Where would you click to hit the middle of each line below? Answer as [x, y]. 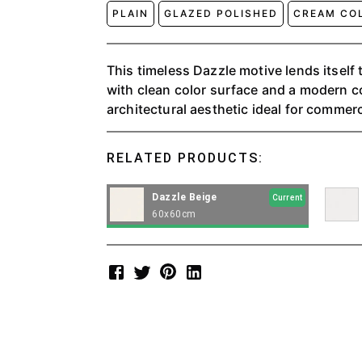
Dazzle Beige [184, 197]
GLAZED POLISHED [221, 13]
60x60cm [174, 214]
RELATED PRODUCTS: [185, 158]
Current [287, 197]
